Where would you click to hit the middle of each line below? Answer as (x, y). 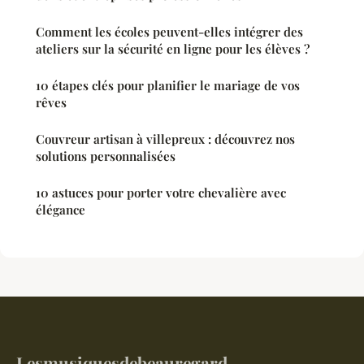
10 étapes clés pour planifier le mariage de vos (168, 85)
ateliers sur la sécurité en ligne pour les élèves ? (173, 48)
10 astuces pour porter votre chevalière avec (161, 192)
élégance (61, 209)
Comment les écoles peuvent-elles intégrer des (169, 31)
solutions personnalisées (106, 156)
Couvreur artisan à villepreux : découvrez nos (165, 139)
